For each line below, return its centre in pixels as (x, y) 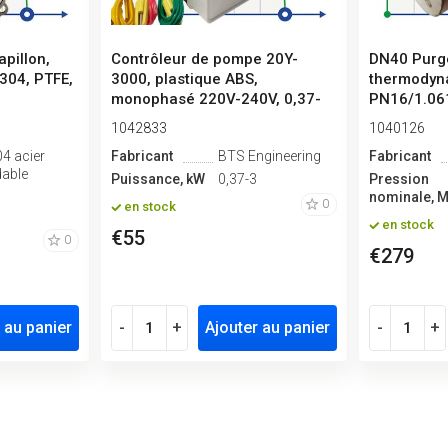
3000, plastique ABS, (184, 79)
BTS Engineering (269, 156)
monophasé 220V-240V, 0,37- (215, 99)
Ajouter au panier (267, 328)
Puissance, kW (157, 179)
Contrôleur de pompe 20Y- (204, 59)
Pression (398, 179)
